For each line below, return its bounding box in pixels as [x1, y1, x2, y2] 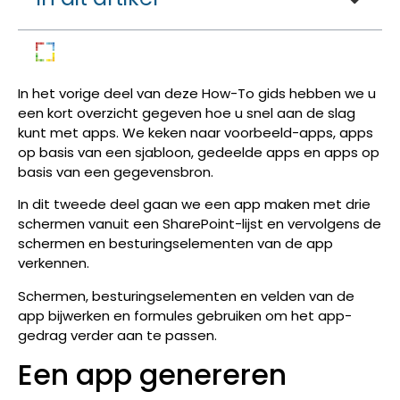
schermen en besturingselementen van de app [18, 234, 333, 254]
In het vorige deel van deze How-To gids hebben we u [18, 84, 376, 103]
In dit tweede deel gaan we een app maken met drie [18, 195, 371, 214]
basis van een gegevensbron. [18, 162, 213, 181]
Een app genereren [18, 354, 287, 396]
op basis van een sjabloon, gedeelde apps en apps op [18, 143, 379, 162]
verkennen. [18, 254, 89, 273]
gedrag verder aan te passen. [18, 325, 217, 345]
